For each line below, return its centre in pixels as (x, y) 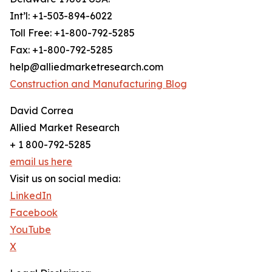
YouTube (30, 230)
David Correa (42, 111)
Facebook (34, 213)
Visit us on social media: (65, 179)
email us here (41, 162)
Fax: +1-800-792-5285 (61, 50)
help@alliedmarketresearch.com (87, 67)
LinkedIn (31, 196)
